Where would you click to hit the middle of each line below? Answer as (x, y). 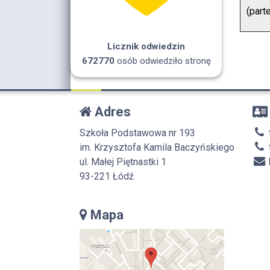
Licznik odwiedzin (146, 46)
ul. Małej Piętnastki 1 (123, 162)
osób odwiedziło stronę (162, 61)
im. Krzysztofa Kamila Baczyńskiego (157, 147)
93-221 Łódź (107, 176)
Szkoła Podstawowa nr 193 (137, 133)
